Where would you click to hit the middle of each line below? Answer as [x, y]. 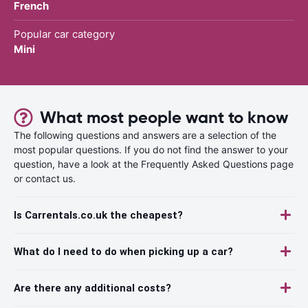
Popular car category [64, 34]
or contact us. [45, 178]
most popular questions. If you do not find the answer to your [151, 149]
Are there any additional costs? [92, 288]
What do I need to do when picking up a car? [123, 251]
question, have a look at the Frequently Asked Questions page [154, 164]
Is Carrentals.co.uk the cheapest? [98, 215]
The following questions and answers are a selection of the [145, 135]
